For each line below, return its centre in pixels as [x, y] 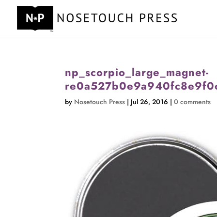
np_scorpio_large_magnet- [137, 72]
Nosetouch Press [100, 102]
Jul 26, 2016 [150, 102]
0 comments [193, 102]
